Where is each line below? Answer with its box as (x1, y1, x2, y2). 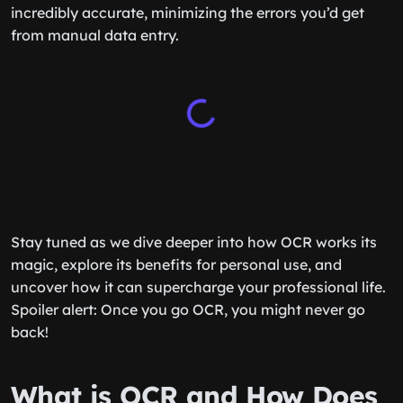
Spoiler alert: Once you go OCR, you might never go (11, 300, 365, 318)
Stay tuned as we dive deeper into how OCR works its (11, 233, 377, 251)
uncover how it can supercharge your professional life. (11, 278, 386, 296)
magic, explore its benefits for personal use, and (11, 255, 342, 273)
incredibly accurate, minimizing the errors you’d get (11, 4, 364, 22)
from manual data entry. (11, 26, 179, 44)
